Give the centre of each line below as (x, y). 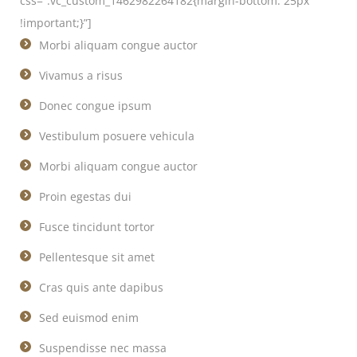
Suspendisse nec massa (103, 348)
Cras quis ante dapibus (101, 287)
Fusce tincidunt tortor (97, 227)
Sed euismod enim (89, 318)
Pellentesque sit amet (97, 257)
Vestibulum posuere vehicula (117, 136)
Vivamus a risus (81, 75)
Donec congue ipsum (95, 106)
